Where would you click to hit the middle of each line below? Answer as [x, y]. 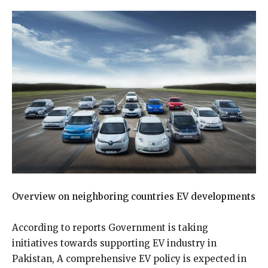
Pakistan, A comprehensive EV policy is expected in [129, 259]
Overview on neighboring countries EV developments [134, 197]
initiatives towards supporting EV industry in [114, 243]
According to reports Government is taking [110, 228]
